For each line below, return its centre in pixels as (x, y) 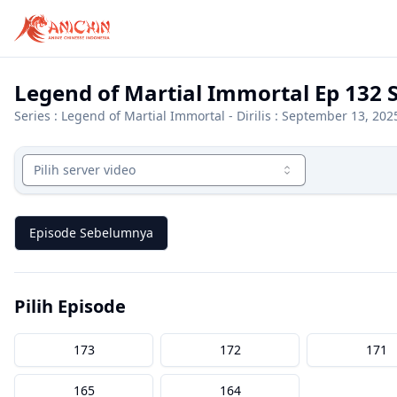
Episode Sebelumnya (91, 233)
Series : (38, 116)
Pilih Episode (70, 306)
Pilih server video (85, 170)
